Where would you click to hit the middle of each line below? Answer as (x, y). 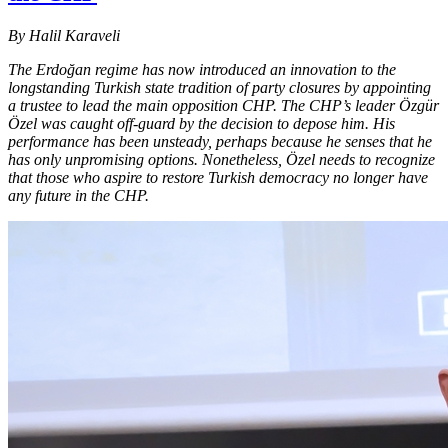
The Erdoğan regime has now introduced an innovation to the (202, 69)
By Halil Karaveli (64, 35)
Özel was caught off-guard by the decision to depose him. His (201, 123)
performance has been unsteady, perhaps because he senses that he (220, 141)
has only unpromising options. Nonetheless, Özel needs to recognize (221, 159)
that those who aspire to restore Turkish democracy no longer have (218, 177)
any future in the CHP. (78, 195)
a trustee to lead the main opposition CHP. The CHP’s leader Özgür (223, 105)
